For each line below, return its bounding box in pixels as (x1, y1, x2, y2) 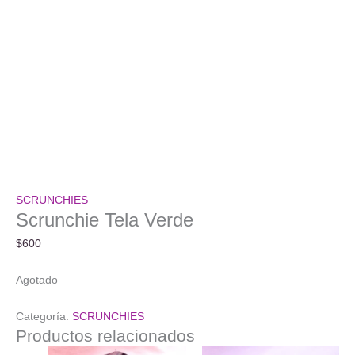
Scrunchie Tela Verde (16, 210, 193, 231)
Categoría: (16, 310, 72, 323)
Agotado (16, 273, 58, 286)
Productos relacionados (16, 326, 195, 345)
